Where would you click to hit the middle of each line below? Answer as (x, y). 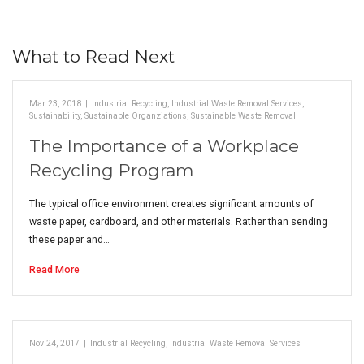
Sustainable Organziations (136, 116)
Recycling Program (111, 170)
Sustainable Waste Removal (243, 116)
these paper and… (69, 240)
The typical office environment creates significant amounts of (171, 204)
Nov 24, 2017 (54, 343)
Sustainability (55, 116)
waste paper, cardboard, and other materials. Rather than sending (178, 222)
